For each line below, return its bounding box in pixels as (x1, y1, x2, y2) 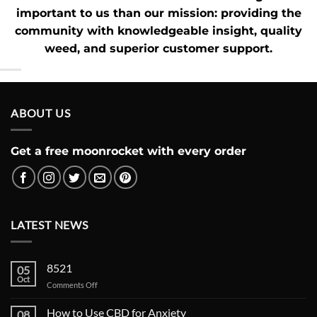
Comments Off (47, 280, 98, 290)
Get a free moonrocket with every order (11, 144, 246, 158)
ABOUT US (11, 105, 71, 120)
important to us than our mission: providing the (16, 6, 301, 20)
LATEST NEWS (11, 217, 88, 231)
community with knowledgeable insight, (15, 23, 260, 38)
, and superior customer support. (77, 41, 272, 55)
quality (260, 23, 302, 38)
